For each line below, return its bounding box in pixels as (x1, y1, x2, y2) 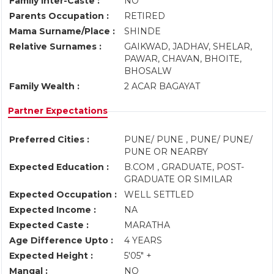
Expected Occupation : (9, 189, 117, 200)
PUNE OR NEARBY (124, 146, 210, 157)
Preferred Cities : (9, 134, 89, 145)
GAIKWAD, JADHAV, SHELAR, (124, 41, 252, 52)
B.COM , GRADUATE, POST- (124, 161, 244, 172)
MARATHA (124, 220, 175, 231)
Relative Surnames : (9, 41, 102, 52)
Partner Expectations (8, 105, 108, 116)
